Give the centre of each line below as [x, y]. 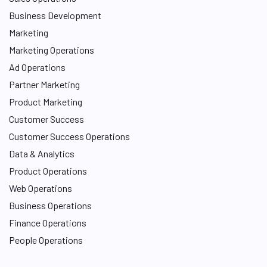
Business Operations [50, 205]
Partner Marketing [44, 84]
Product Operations [48, 171]
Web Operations [41, 188]
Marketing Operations [52, 50]
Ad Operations [37, 67]
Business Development [55, 15]
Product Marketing [46, 102]
